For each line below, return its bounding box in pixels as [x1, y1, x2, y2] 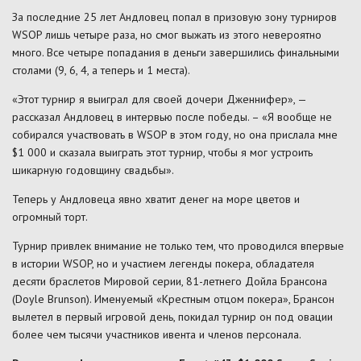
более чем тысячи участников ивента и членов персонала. [12, 326, 301, 342]
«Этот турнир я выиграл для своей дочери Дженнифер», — [12, 91, 306, 106]
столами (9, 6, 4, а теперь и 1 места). [12, 62, 190, 77]
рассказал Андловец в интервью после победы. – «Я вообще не [12, 109, 332, 124]
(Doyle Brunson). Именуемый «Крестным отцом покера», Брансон [12, 291, 334, 306]
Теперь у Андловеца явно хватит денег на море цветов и [12, 191, 300, 206]
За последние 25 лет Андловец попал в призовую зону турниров [12, 9, 337, 24]
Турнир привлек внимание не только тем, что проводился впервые [12, 238, 344, 253]
